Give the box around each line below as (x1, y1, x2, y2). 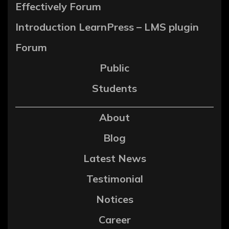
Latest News (83, 151, 146, 165)
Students (92, 81, 137, 95)
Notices (96, 192, 133, 205)
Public (100, 61, 129, 74)
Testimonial (86, 172, 143, 185)
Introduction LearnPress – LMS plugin (15, 20, 199, 33)
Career (98, 213, 131, 226)
